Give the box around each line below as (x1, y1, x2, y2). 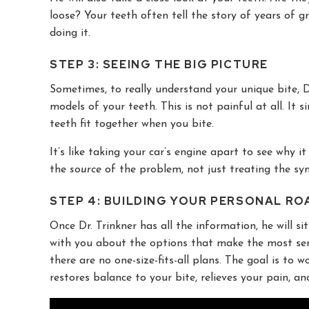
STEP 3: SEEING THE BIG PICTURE (50, 57, 268, 72)
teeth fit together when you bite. (50, 118, 214, 130)
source (70, 163, 101, 175)
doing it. (50, 27, 90, 39)
